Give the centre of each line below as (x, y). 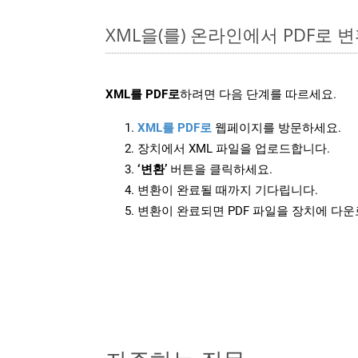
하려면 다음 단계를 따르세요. (258, 94)
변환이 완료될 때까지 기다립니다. (228, 190)
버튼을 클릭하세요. (220, 169)
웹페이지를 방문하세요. (276, 127)
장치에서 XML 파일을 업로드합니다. (234, 148)
